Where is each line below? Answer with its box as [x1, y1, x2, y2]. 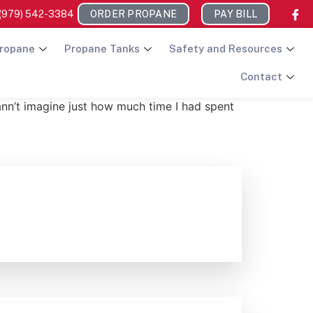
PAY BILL [214, 8, 257, 20]
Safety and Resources [169, 43, 282, 54]
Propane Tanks [64, 43, 140, 54]
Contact [240, 71, 282, 82]
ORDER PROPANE [89, 8, 177, 20]
